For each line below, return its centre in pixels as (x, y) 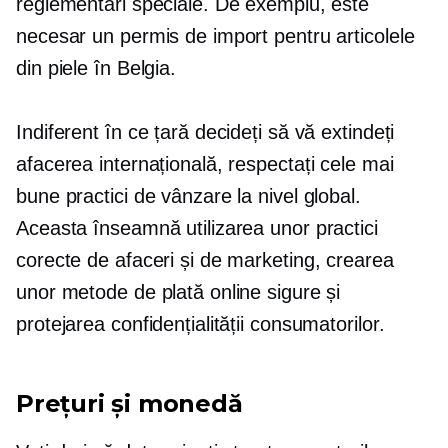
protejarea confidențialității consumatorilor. (200, 323)
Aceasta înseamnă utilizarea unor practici (197, 227)
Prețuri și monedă (129, 403)
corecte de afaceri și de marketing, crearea (205, 259)
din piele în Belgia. (96, 67)
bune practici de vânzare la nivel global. (188, 195)
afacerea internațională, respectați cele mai (205, 163)
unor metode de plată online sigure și (178, 291)
